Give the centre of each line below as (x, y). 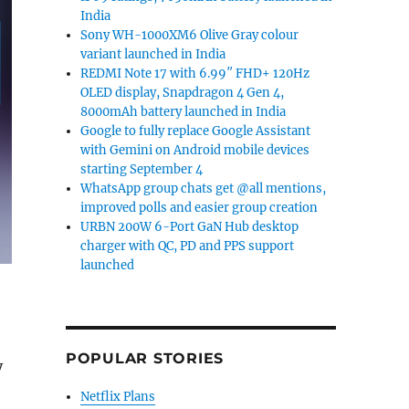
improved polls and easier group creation (199, 208)
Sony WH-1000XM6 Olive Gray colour (190, 35)
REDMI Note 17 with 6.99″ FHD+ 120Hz (195, 73)
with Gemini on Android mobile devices (195, 150)
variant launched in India (153, 54)
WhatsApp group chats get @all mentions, (204, 189)
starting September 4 (142, 169)
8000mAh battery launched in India (184, 112)
